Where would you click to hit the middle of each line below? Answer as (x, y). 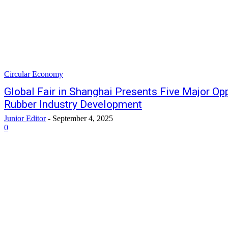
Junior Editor (25, 119)
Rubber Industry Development (73, 105)
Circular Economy (34, 74)
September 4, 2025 (83, 119)
